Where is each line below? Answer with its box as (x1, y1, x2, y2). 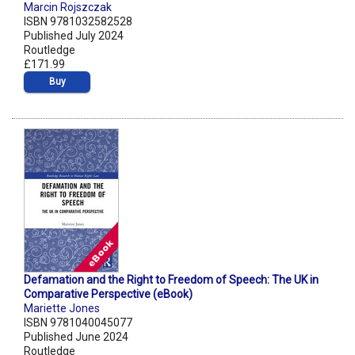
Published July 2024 (24, 29, 124, 43)
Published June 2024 (24, 330, 128, 344)
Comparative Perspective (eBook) (24, 288, 193, 301)
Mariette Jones (24, 302, 100, 315)
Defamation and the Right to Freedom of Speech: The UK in (24, 273, 319, 287)
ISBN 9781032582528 (24, 15, 132, 29)
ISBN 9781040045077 (24, 316, 132, 330)
